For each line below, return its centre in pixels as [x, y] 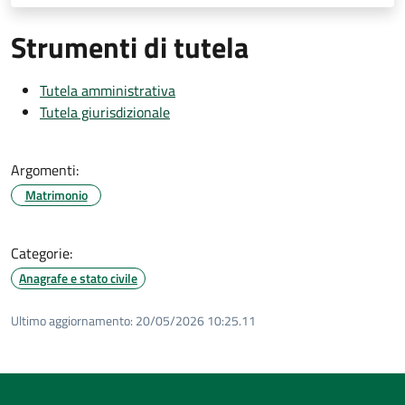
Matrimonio [56, 194]
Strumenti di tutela [130, 47]
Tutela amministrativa [108, 90]
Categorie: [42, 253]
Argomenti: [45, 170]
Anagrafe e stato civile [78, 278]
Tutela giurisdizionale [105, 112]
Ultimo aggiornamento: [72, 320]
